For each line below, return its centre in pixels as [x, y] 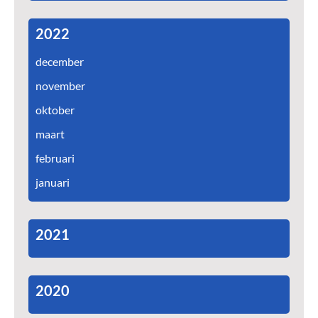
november [60, 86]
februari [55, 158]
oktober [55, 110]
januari [53, 182]
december [60, 62]
